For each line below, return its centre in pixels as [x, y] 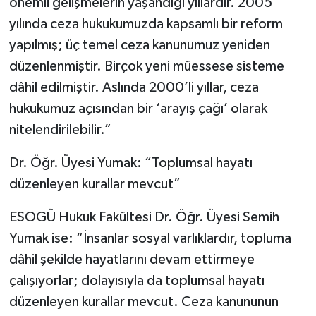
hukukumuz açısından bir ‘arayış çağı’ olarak [138, 108]
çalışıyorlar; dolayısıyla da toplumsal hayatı [136, 280]
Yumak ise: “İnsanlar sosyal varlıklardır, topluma [150, 238]
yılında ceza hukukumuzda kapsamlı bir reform [146, 24]
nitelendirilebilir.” [60, 129]
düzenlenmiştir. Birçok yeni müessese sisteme [146, 66]
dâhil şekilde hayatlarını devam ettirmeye [132, 259]
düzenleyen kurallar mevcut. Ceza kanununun [144, 302]
